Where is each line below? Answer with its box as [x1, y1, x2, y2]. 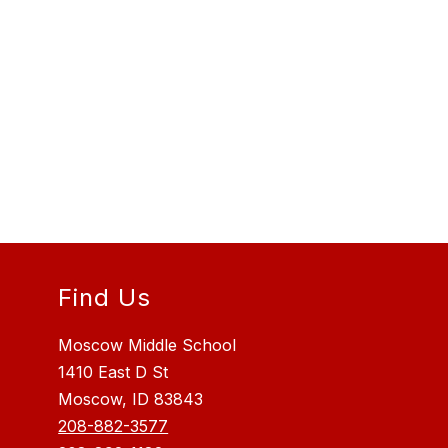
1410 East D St [58, 362, 169, 383]
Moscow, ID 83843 [58, 389, 204, 410]
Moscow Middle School [58, 335, 237, 356]
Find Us [58, 283, 152, 313]
